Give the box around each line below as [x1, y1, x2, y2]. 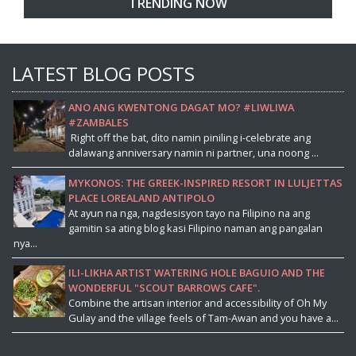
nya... [13, 235, 37, 250]
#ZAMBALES [68, 115, 129, 130]
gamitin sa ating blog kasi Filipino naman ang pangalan [68, 220, 323, 235]
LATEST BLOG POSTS [12, 60, 195, 87]
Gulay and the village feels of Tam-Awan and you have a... [68, 311, 339, 326]
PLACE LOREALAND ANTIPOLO [68, 190, 215, 205]
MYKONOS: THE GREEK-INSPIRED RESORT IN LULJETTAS [68, 175, 342, 190]
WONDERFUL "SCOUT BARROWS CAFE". [68, 281, 260, 296]
